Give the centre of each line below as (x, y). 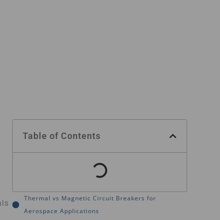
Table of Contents (62, 136)
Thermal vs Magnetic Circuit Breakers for (90, 198)
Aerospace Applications (62, 211)
